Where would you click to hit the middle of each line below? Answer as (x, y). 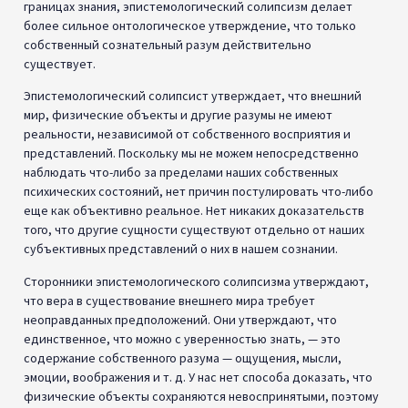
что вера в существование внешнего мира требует (169, 300)
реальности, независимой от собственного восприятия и (187, 134)
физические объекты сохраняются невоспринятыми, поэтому (201, 396)
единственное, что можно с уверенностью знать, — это (182, 338)
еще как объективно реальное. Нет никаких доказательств (194, 211)
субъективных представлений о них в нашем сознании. (181, 249)
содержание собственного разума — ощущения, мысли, (183, 357)
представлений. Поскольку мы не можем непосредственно (191, 153)
